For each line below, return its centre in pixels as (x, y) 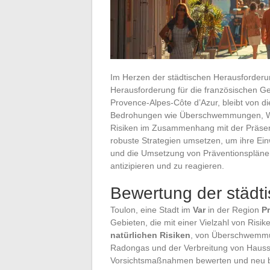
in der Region (234, 209)
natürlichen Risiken (150, 235)
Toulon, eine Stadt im (152, 209)
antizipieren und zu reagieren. (167, 165)
